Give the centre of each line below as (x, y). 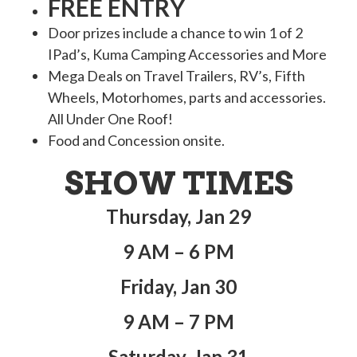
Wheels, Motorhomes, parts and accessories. (187, 97)
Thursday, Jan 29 (178, 216)
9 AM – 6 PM (178, 251)
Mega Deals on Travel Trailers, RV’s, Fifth (177, 75)
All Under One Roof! (110, 118)
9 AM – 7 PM (178, 321)
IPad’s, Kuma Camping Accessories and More (187, 54)
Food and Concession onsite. (136, 140)
